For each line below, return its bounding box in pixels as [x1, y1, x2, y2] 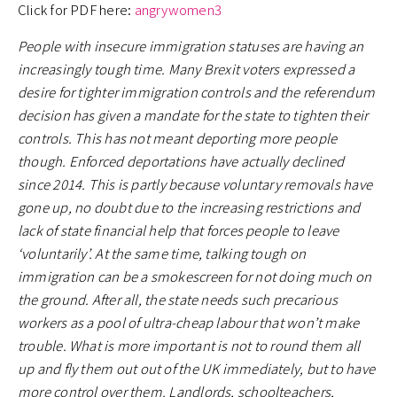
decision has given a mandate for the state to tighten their [18, 105, 369, 125]
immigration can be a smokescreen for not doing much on [18, 267, 372, 286]
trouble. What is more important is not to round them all [18, 336, 361, 355]
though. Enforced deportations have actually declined [18, 152, 345, 171]
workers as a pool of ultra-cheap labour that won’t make [18, 313, 360, 332]
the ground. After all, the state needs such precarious [18, 290, 339, 309]
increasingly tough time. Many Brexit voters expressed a [18, 59, 355, 79]
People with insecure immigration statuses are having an [18, 36, 364, 56]
